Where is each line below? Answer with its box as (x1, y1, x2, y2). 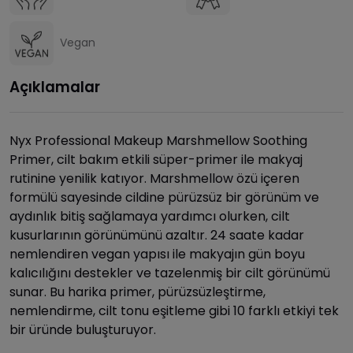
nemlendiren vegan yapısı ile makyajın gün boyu (9, 244, 305, 263)
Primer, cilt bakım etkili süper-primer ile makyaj (9, 150, 303, 169)
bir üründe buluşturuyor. (9, 320, 156, 339)
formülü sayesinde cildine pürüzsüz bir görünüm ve (9, 188, 319, 206)
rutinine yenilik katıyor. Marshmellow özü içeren (9, 169, 299, 188)
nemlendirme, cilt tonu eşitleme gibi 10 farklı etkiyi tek (9, 301, 339, 320)
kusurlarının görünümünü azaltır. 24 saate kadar (9, 225, 304, 244)
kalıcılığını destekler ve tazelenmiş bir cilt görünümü (9, 263, 330, 282)
